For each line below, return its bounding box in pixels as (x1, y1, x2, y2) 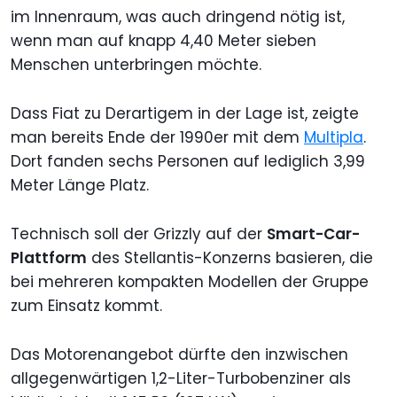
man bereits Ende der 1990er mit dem (11, 127, 304, 149)
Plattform (11, 247, 87, 269)
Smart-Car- (267, 223, 360, 245)
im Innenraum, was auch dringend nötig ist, (11, 6, 345, 28)
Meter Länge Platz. (11, 175, 149, 197)
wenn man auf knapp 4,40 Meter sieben (11, 30, 316, 52)
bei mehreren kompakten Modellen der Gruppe (11, 271, 369, 293)
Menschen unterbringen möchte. (11, 54, 261, 76)
